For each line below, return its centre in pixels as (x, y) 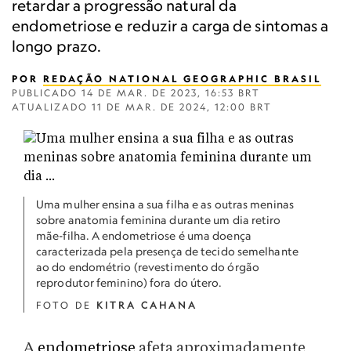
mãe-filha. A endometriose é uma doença (144, 235)
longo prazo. (57, 46)
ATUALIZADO (52, 107)
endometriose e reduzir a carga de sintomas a (170, 25)
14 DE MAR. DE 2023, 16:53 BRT (171, 93)
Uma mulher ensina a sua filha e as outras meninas (165, 204)
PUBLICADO (47, 93)
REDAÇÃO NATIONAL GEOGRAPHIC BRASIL (182, 79)
